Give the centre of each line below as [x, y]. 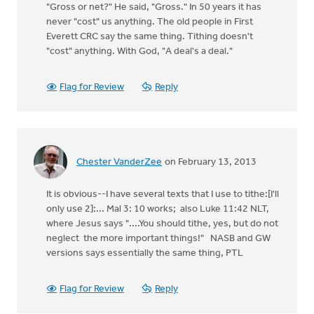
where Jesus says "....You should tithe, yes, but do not [162, 224]
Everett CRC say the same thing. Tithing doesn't [150, 37]
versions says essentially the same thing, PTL [145, 253]
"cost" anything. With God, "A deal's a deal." [139, 52]
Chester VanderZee [119, 162]
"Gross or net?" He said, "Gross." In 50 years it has [154, 7]
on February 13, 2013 [210, 162]
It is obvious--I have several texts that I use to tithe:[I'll [163, 194]
